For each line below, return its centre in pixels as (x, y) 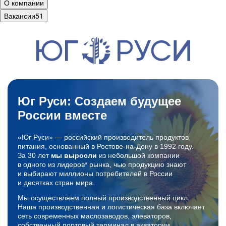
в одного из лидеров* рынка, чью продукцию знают (102, 164)
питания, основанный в (57, 146)
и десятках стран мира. (56, 183)
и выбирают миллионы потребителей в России (95, 174)
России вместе (62, 115)
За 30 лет (34, 155)
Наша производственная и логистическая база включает (111, 207)
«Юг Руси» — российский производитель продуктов (103, 137)
